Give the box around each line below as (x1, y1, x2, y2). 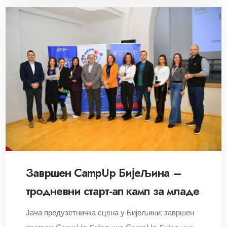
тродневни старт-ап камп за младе (26, 183, 200, 200)
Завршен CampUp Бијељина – (26, 165, 181, 181)
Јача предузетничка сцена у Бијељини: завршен (26, 208, 195, 218)
